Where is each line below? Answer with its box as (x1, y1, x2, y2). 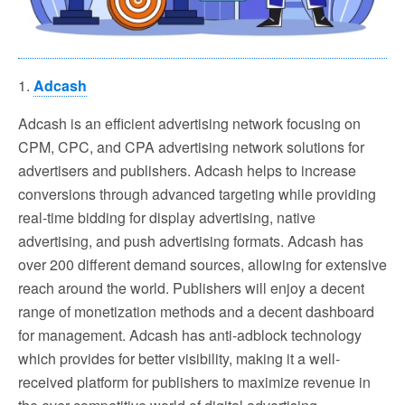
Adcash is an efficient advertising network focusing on (18, 112, 361, 134)
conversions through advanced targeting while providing (18, 183, 376, 204)
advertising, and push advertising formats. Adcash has (18, 230, 363, 251)
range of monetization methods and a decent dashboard (18, 300, 374, 322)
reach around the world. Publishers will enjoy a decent (18, 277, 364, 298)
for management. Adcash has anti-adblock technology (18, 324, 362, 345)
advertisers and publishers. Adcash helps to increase (18, 159, 356, 181)
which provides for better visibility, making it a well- (18, 347, 340, 369)
